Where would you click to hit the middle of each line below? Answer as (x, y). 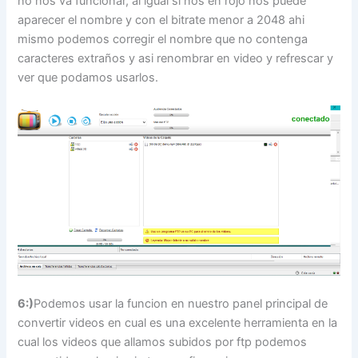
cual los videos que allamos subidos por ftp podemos (163, 342)
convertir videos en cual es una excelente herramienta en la (178, 322)
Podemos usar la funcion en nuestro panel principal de (181, 303)
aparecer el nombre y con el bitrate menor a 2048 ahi (161, 20)
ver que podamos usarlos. (88, 77)
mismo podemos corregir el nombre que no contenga (163, 39)
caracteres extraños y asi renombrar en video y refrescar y (176, 58)
